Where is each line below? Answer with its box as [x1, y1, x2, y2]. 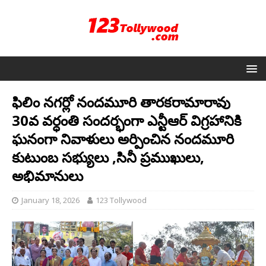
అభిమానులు [12, 166, 83, 185]
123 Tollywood [96, 195, 147, 205]
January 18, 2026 [21, 195, 80, 205]
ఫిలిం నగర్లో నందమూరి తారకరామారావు [12, 92, 230, 112]
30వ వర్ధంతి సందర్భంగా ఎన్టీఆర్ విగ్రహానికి [12, 110, 242, 130]
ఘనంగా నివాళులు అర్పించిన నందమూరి [12, 129, 234, 148]
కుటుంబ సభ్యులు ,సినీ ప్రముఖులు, [12, 147, 204, 167]
